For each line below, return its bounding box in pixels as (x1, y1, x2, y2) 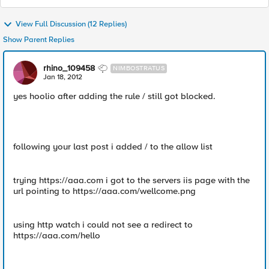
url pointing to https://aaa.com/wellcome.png (13, 186, 196, 196)
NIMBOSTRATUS (113, 64, 165, 72)
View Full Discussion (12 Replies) (16, 19, 127, 29)
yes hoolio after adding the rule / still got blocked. (13, 91, 216, 101)
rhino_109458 (43, 63, 95, 73)
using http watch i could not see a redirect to (13, 219, 193, 230)
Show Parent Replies (3, 35, 74, 44)
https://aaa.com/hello (13, 230, 100, 241)
